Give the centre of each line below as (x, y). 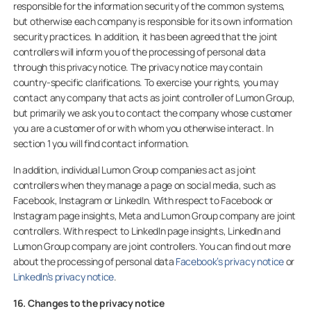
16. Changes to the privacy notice (89, 303)
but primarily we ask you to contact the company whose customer (153, 113)
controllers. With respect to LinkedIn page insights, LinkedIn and (147, 231)
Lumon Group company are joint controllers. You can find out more (152, 246)
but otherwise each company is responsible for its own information (153, 21)
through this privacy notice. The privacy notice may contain (138, 67)
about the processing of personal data (94, 261)
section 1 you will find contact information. (102, 143)
